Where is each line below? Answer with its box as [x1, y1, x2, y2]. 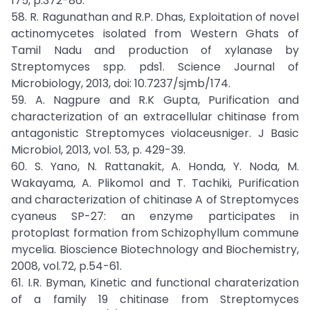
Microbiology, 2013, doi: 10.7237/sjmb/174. [11, 75, 230, 91]
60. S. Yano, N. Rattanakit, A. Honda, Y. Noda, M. [11, 158, 299, 174]
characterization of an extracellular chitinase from [11, 109, 299, 125]
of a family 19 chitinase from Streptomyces [11, 291, 299, 307]
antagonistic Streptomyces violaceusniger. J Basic [11, 125, 299, 141]
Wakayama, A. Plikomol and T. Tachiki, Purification [11, 175, 299, 191]
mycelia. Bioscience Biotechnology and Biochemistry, [11, 241, 299, 257]
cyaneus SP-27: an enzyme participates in [11, 208, 299, 224]
